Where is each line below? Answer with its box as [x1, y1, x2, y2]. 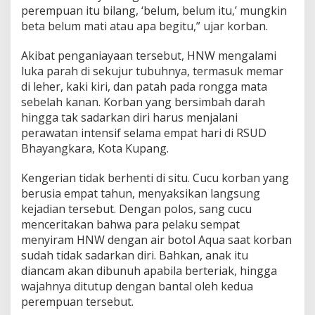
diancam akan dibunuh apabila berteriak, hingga [21, 263, 277, 279]
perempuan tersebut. [21, 294, 134, 310]
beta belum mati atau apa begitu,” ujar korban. [21, 18, 268, 34]
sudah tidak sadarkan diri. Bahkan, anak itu [21, 247, 248, 264]
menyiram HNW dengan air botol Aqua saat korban [21, 232, 292, 248]
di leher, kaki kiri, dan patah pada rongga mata [21, 79, 267, 95]
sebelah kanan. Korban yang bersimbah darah [21, 94, 265, 110]
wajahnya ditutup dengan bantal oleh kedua [21, 278, 253, 295]
